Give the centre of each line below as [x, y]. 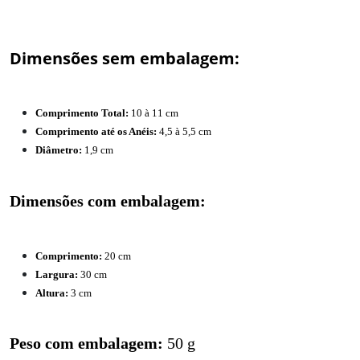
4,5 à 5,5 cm [184, 132]
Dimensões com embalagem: [108, 201]
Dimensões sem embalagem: [125, 59]
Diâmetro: [59, 150]
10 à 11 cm [153, 113]
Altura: [52, 292]
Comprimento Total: [82, 113]
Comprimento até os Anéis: [96, 132]
